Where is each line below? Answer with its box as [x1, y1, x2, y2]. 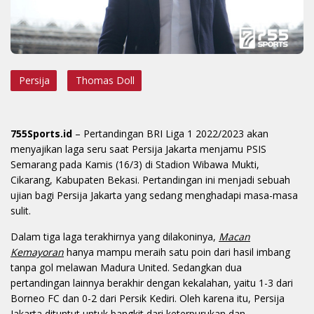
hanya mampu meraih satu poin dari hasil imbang [64, 245, 290, 259]
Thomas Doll [76, 74, 135, 88]
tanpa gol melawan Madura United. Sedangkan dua [11, 261, 242, 275]
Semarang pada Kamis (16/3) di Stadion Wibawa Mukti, [11, 158, 259, 172]
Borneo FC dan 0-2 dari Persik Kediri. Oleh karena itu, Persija [11, 292, 285, 306]
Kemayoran [11, 245, 64, 259]
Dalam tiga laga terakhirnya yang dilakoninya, [11, 230, 219, 244]
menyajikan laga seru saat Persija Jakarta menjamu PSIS [11, 142, 266, 156]
